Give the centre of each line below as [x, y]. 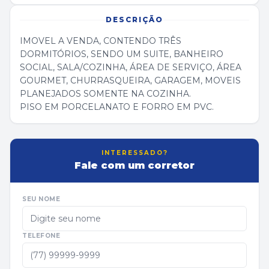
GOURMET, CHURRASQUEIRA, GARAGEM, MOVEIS [130, 80]
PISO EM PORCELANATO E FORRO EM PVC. [117, 107]
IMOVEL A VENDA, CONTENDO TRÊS [101, 41]
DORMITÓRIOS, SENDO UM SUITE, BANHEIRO [122, 54]
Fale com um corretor [134, 165]
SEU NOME [41, 199]
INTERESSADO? [134, 153]
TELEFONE [41, 236]
